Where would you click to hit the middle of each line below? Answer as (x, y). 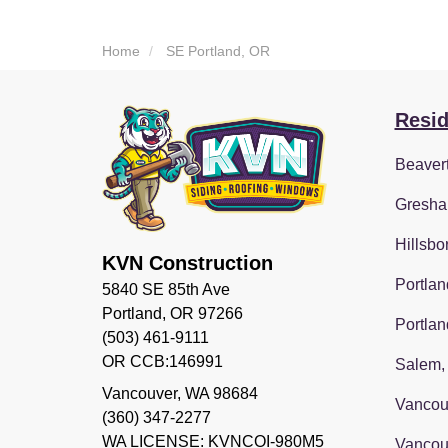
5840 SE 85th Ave (166, 290)
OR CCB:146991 (162, 362)
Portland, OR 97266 (172, 314)
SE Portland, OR (218, 51)
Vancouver (139, 394)
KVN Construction (187, 263)
